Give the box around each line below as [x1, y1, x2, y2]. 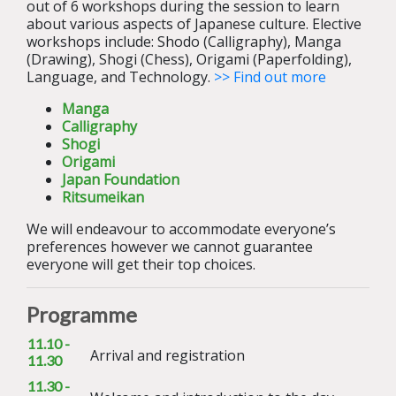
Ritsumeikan [62, 187, 144, 208]
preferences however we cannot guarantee [27, 237, 313, 257]
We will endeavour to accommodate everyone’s [27, 219, 336, 240]
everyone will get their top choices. [27, 255, 255, 275]
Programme [27, 301, 141, 328]
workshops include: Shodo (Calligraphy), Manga [27, 32, 341, 52]
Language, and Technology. [27, 67, 214, 88]
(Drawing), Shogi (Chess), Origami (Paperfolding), [27, 49, 352, 70]
